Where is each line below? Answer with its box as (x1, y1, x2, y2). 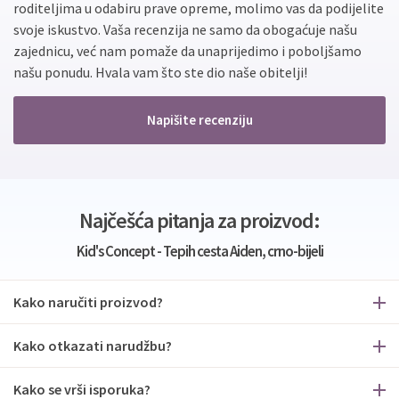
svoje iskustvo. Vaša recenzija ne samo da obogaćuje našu (13, 20, 357, 38)
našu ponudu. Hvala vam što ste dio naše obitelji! (13, 63, 307, 81)
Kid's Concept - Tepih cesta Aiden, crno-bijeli (76, 241, 323, 261)
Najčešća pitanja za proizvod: (79, 207, 320, 234)
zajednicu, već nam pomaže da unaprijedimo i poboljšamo (13, 42, 362, 60)
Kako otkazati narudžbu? (13, 337, 172, 354)
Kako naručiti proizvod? (13, 293, 163, 311)
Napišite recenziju (146, 111, 253, 128)
